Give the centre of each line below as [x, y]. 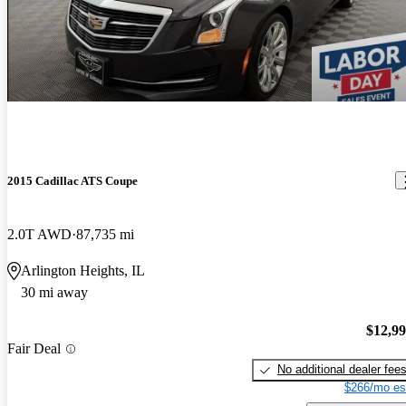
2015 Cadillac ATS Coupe [72, 180]
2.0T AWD [39, 234]
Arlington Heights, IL [83, 270]
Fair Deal [34, 349]
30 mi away [54, 292]
